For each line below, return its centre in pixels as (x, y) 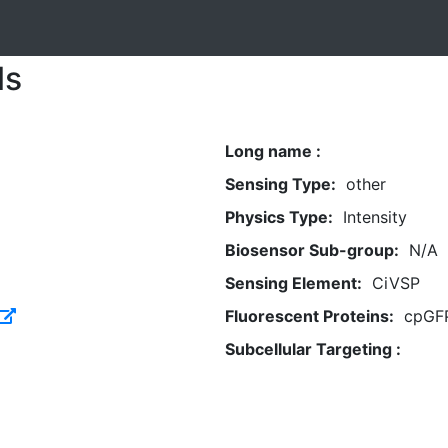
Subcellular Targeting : (312, 349)
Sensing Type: (280, 184)
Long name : (272, 151)
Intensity (374, 217)
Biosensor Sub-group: (311, 250)
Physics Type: (278, 217)
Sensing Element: (293, 283)
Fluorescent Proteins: (309, 316)
